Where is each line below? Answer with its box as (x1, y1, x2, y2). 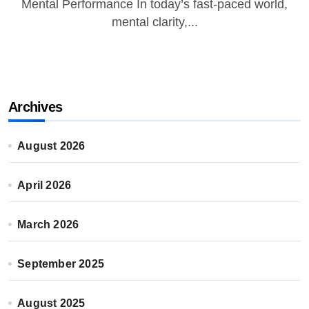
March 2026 (17, 219, 79, 230)
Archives (8, 99, 63, 114)
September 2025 (17, 258, 105, 270)
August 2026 (17, 140, 86, 152)
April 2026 (17, 179, 72, 191)
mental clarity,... (111, 15, 198, 29)
